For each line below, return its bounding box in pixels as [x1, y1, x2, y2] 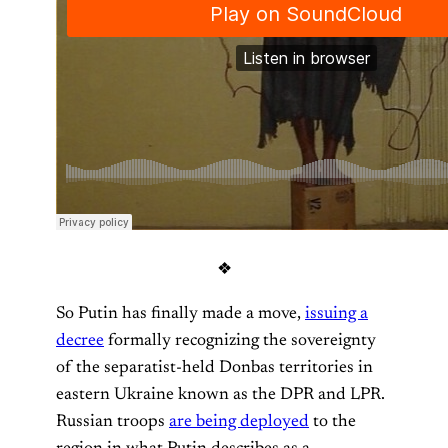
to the [309, 412, 356, 431]
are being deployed [169, 412, 309, 431]
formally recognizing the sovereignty [104, 331, 376, 350]
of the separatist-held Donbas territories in [56, 358, 373, 377]
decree [56, 331, 104, 350]
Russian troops [56, 412, 169, 431]
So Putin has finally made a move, [56, 304, 305, 323]
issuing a [305, 304, 368, 323]
